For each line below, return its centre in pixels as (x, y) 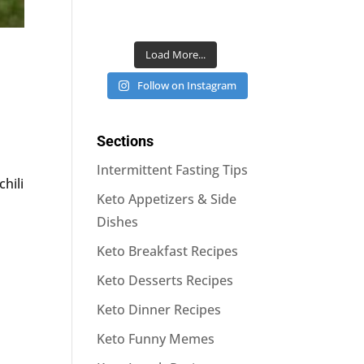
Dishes (118, 221)
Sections (126, 141)
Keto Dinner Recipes (159, 309)
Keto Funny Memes (156, 338)
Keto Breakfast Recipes (168, 251)
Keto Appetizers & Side (167, 199)
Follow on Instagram (187, 85)
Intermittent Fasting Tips (173, 169)
